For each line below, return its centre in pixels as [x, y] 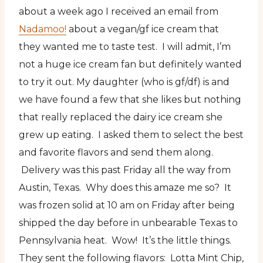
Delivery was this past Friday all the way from [125, 170]
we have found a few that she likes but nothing [130, 100]
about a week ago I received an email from [119, 11]
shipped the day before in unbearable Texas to [128, 223]
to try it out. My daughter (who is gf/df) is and [124, 82]
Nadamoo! [43, 29]
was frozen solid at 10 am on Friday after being [127, 205]
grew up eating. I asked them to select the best [131, 135]
